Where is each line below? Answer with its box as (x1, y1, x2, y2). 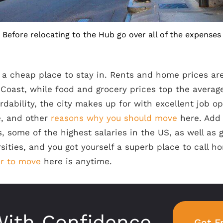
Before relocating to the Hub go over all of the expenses (2, 29, 221, 39)
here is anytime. (41, 156, 112, 166)
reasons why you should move (51, 112, 177, 123)
